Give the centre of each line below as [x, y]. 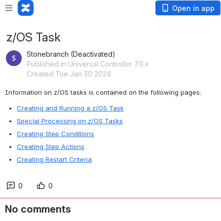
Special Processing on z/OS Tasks [70, 121]
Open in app [193, 8]
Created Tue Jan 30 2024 [69, 74]
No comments [38, 209]
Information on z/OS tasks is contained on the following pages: [103, 92]
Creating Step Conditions [55, 134]
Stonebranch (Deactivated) [71, 54]
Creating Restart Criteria [54, 159]
